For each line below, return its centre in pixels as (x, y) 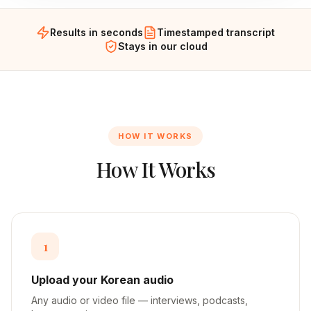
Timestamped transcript (216, 32)
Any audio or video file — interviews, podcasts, (140, 300)
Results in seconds (96, 32)
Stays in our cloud (162, 46)
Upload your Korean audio (102, 280)
